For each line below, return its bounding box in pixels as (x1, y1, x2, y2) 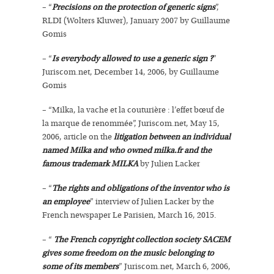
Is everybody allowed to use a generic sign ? (52, 54, 213, 64)
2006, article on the (42, 132, 114, 142)
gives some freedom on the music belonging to (42, 248, 214, 258)
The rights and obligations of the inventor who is (52, 183, 229, 193)
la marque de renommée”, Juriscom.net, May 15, (42, 119, 220, 128)
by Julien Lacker (140, 159, 200, 169)
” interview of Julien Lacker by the (90, 197, 214, 207)
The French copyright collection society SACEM (54, 235, 231, 245)
